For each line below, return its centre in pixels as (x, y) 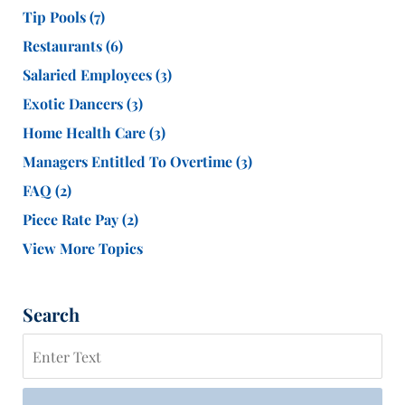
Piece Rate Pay (72, 220)
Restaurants (64, 46)
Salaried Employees (89, 75)
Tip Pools (56, 17)
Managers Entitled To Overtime (129, 162)
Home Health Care (86, 133)
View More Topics (83, 249)
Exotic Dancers (75, 104)
